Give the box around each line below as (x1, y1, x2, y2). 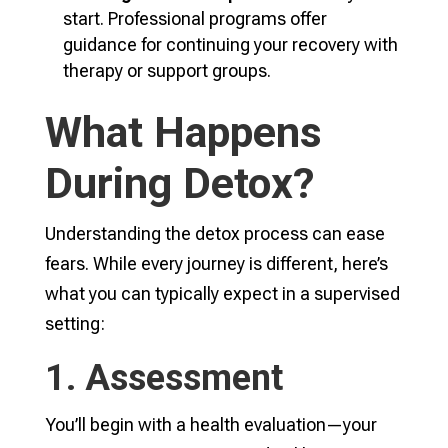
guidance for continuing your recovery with (62, 34, 398, 55)
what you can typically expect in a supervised (44, 283, 400, 304)
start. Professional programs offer (62, 8, 327, 29)
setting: (44, 313, 105, 334)
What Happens (44, 107, 322, 157)
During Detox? (44, 158, 315, 208)
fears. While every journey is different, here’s (44, 253, 388, 274)
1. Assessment (44, 357, 283, 399)
